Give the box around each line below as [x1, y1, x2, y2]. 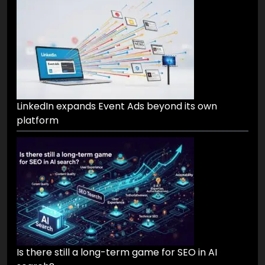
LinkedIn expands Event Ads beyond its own [17, 99, 217, 113]
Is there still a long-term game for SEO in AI [17, 245, 217, 259]
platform [17, 113, 59, 127]
